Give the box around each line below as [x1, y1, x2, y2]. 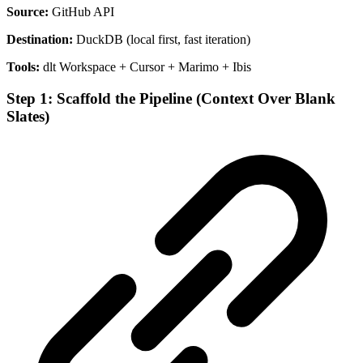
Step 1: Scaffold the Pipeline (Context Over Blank [6, 89, 335, 107]
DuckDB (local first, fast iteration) [73, 32, 250, 46]
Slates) [6, 107, 49, 125]
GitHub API [49, 4, 114, 19]
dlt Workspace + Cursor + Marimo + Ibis [40, 59, 251, 74]
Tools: [6, 59, 40, 74]
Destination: [6, 32, 73, 46]
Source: [6, 4, 49, 19]
